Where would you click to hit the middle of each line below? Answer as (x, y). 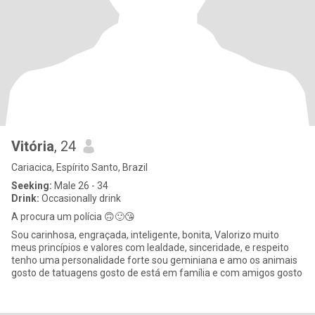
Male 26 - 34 (80, 186)
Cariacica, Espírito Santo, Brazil (79, 167)
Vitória (33, 146)
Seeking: (32, 186)
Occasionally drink (80, 198)
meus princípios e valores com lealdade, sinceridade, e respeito (150, 247)
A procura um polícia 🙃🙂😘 (73, 217)
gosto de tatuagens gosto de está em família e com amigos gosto (157, 273)
